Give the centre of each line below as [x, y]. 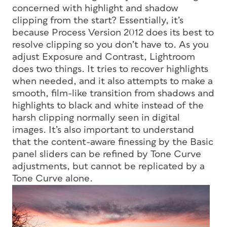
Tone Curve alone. [52, 178]
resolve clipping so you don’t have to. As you [110, 45]
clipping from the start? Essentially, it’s [98, 20]
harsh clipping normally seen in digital [96, 118]
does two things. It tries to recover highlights [110, 69]
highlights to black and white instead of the [108, 105]
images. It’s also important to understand [103, 130]
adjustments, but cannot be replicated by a [108, 166]
